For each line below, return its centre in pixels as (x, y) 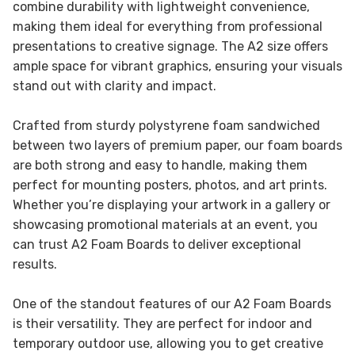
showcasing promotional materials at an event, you (165, 224)
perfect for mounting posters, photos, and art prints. (170, 185)
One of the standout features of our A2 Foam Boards (172, 303)
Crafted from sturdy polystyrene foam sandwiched (166, 125)
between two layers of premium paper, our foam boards (177, 145)
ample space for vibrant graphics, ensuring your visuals (177, 66)
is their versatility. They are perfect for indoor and (162, 323)
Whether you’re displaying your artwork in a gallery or (172, 204)
